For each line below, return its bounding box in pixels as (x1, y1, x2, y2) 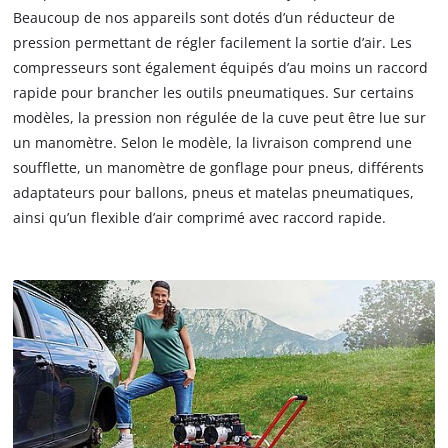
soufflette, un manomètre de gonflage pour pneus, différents (13, 157, 425, 177)
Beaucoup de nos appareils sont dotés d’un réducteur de (13, 7, 396, 27)
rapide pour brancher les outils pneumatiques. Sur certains (13, 82, 415, 102)
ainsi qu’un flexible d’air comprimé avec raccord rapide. (13, 207, 387, 227)
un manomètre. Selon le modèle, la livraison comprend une (13, 132, 413, 152)
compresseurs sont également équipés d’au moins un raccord (13, 57, 429, 77)
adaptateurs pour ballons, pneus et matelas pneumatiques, (13, 182, 415, 202)
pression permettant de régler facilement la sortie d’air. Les (13, 32, 413, 52)
